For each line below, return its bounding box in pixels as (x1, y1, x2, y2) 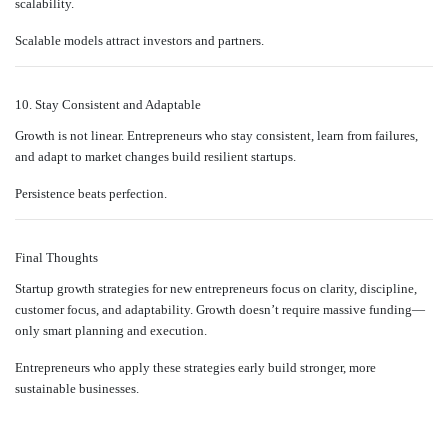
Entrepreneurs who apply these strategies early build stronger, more (15, 360, 376, 376)
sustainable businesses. (15, 381, 139, 397)
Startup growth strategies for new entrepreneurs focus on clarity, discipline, (15, 281, 417, 297)
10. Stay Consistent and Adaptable (15, 97, 201, 113)
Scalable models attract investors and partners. (15, 33, 264, 49)
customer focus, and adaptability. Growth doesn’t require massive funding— (15, 302, 425, 318)
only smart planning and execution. (15, 323, 207, 339)
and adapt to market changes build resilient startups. (15, 149, 296, 165)
